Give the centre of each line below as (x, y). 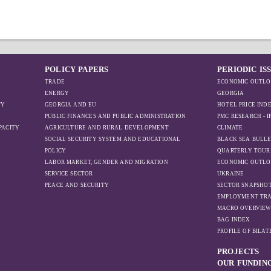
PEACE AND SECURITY (77, 185)
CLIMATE (230, 128)
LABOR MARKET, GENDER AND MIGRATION (106, 162)
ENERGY (57, 93)
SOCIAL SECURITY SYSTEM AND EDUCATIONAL (113, 139)
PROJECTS (238, 252)
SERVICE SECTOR (69, 174)
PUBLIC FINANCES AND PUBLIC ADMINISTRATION (116, 116)
